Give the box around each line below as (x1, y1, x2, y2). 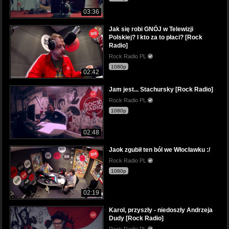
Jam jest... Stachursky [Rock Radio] (109, 86, 213, 94)
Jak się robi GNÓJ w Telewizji (109, 26, 193, 33)
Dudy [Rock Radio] (109, 215, 164, 222)
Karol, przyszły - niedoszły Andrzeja (109, 207, 213, 214)
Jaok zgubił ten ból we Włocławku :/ (109, 146, 210, 154)
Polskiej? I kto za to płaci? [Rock (109, 34, 202, 41)
